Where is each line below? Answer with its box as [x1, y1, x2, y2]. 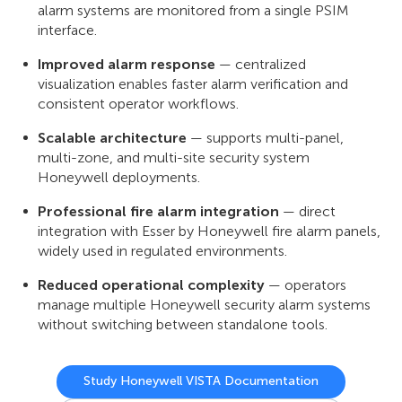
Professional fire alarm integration [38, 202, 279, 220]
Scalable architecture [38, 128, 187, 146]
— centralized [215, 55, 306, 73]
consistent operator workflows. [38, 94, 239, 112]
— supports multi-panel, [187, 128, 344, 146]
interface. [38, 21, 97, 39]
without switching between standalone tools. [38, 315, 328, 333]
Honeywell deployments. [38, 168, 200, 186]
